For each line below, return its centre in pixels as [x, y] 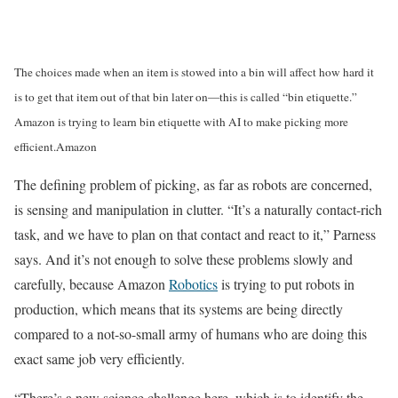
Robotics [193, 284]
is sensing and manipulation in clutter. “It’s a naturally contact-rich [198, 209]
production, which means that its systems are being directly [179, 309]
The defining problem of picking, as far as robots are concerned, [193, 184]
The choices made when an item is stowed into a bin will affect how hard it [194, 72]
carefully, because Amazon [92, 284]
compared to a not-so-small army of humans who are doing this [191, 334]
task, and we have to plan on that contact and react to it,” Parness [195, 234]
